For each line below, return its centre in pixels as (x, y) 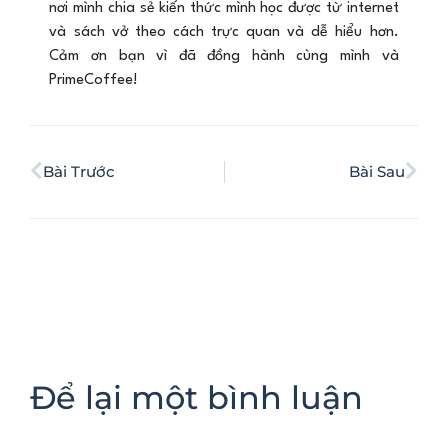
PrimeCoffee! (94, 80)
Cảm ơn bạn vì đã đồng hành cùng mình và (224, 56)
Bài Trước (79, 171)
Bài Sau (377, 171)
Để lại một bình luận (196, 397)
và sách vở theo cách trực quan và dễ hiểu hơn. (224, 32)
